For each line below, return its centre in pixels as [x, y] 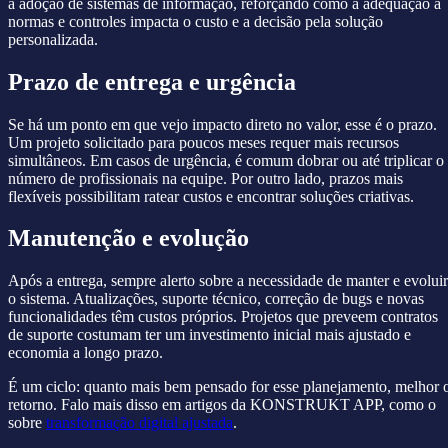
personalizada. [53, 39]
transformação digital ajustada [139, 423]
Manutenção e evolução [128, 238]
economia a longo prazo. [85, 353]
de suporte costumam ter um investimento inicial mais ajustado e [209, 335]
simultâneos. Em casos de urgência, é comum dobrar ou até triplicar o [226, 160]
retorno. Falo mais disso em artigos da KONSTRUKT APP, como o [222, 405]
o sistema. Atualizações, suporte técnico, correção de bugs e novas [216, 299]
